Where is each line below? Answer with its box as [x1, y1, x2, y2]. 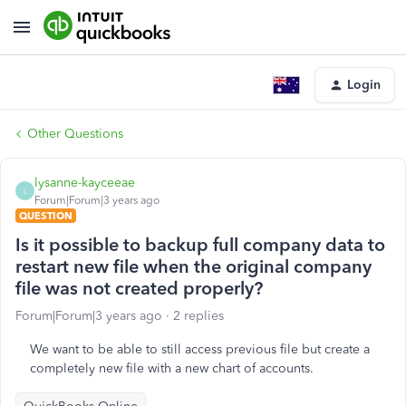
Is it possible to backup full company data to [15, 234, 385, 256]
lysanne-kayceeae [34, 175, 135, 190]
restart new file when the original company [15, 256, 372, 277]
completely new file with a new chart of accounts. [30, 361, 314, 376]
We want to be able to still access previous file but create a [30, 342, 370, 357]
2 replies [173, 308, 224, 324]
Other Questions [27, 126, 123, 141]
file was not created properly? [15, 277, 263, 299]
